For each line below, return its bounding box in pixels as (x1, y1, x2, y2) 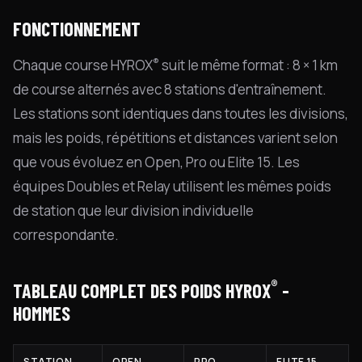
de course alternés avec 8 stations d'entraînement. (13, 80, 326, 99)
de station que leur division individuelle (13, 201, 254, 220)
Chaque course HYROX (13, 56, 153, 74)
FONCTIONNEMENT (13, 17, 141, 40)
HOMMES (13, 301, 70, 325)
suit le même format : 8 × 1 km (159, 56, 338, 74)
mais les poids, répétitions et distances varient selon (13, 128, 338, 147)
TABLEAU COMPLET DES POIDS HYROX (13, 279, 271, 302)
